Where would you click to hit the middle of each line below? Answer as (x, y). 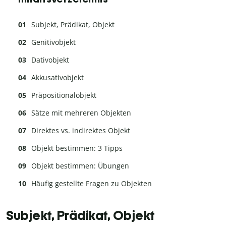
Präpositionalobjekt (64, 95)
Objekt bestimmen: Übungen (80, 166)
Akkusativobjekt (58, 78)
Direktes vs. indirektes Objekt (81, 131)
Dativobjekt (50, 60)
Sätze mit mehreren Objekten (81, 113)
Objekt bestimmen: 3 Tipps (77, 148)
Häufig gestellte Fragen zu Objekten (92, 184)
